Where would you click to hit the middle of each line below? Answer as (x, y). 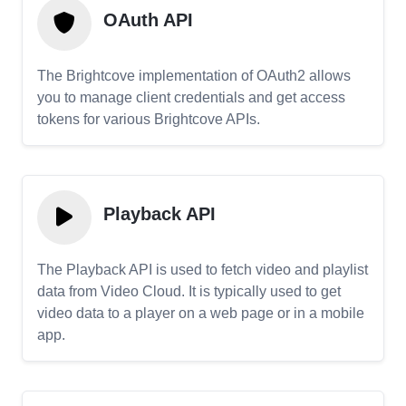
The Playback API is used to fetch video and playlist (203, 270)
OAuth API (148, 20)
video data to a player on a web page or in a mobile (201, 313)
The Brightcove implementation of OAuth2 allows (194, 76)
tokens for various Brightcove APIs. (149, 119)
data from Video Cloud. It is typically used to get (189, 291)
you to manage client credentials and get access (191, 97)
